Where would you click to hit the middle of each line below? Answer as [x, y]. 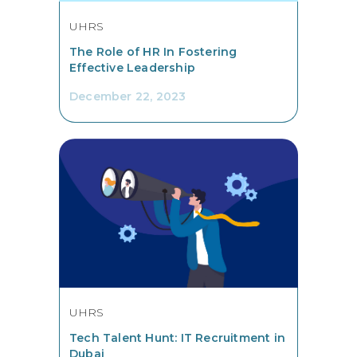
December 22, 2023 [128, 96]
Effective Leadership [132, 67]
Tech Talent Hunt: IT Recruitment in [177, 338]
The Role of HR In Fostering [153, 51]
